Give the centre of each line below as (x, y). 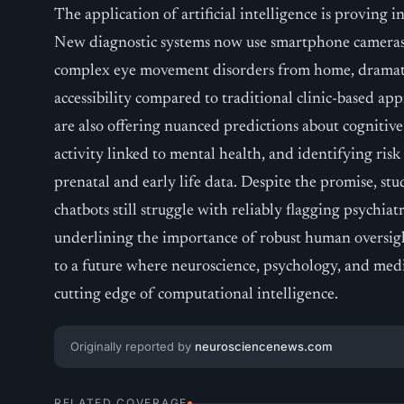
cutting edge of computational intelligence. (196, 295)
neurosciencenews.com (264, 346)
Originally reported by (133, 346)
